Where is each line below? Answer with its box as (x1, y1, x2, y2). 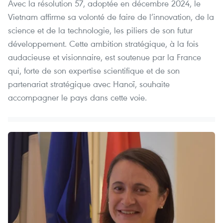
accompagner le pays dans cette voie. (8, 92, 147, 104)
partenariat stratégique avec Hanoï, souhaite (8, 78, 170, 90)
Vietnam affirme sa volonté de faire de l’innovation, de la (8, 11, 214, 23)
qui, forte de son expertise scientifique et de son (8, 65, 180, 77)
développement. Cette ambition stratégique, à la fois (8, 38, 199, 50)
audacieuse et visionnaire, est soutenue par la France (8, 51, 201, 63)
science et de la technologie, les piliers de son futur (8, 24, 193, 36)
